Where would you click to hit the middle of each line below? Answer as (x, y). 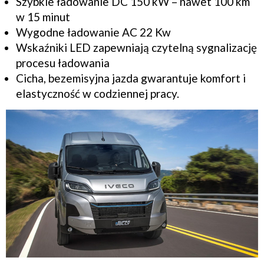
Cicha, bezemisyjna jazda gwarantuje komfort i (131, 78)
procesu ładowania (64, 62)
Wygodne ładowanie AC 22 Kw (95, 32)
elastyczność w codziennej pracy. (98, 93)
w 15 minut (44, 16)
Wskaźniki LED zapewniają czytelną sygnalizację (137, 47)
